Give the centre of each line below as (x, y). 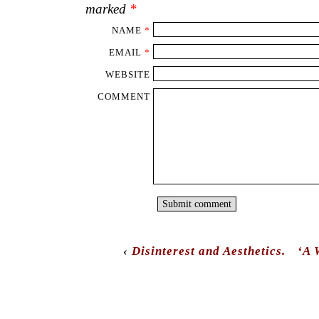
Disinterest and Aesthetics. (208, 250)
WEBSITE (127, 74)
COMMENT (124, 96)
